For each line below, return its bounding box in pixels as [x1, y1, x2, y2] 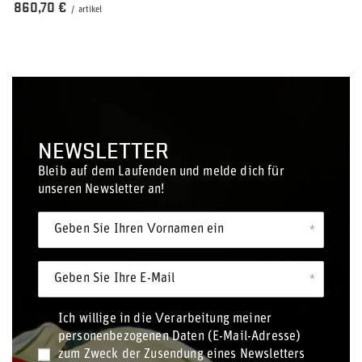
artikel [78, 6, 102, 15]
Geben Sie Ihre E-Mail [54, 272, 175, 285]
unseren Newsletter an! [38, 183, 165, 196]
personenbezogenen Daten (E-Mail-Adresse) [58, 330, 301, 343]
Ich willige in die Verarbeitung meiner [58, 313, 272, 326]
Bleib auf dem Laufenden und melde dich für [38, 166, 284, 179]
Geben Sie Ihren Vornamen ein [54, 223, 225, 236]
